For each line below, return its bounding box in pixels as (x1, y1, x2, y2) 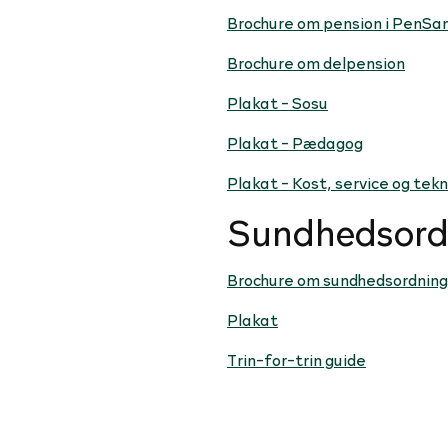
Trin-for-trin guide (227, 347, 366, 370)
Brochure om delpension (227, 51, 405, 74)
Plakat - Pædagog (227, 131, 363, 154)
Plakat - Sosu (227, 91, 328, 114)
